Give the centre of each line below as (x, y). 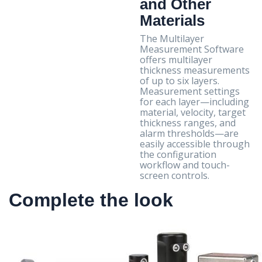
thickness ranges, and (188, 123)
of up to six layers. (180, 80)
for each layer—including (194, 101)
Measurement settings (190, 91)
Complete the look (91, 200)
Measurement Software (192, 49)
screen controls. (175, 175)
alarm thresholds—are (189, 133)
